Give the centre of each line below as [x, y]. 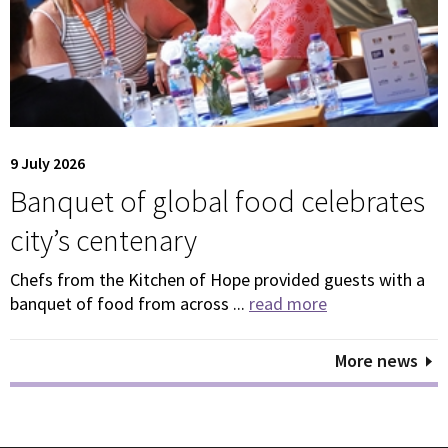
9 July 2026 [47, 163]
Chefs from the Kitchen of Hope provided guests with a [217, 280]
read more [288, 304]
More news [376, 361]
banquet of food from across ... [129, 304]
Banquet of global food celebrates [217, 200]
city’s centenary [103, 239]
